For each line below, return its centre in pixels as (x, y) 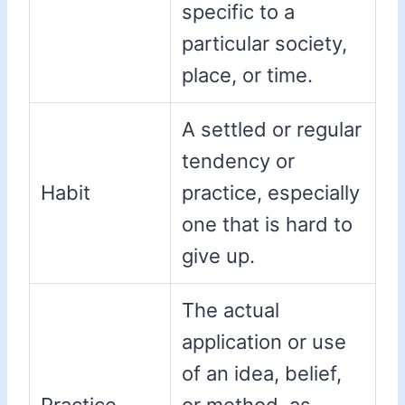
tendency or (238, 161)
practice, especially (271, 193)
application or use (264, 342)
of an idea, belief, (262, 374)
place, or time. (247, 75)
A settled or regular (272, 130)
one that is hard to (267, 225)
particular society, (264, 44)
